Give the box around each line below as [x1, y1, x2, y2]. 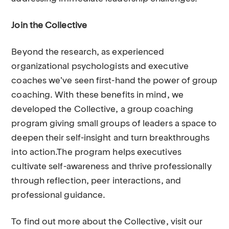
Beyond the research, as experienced [11, 48, 165, 57]
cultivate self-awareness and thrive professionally [11, 163, 212, 171]
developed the [11, 105, 72, 114]
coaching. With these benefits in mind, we [11, 91, 184, 100]
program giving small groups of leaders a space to [11, 120, 217, 128]
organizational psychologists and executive [11, 62, 189, 71]
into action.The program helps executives [11, 148, 181, 157]
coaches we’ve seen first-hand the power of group [11, 77, 218, 85]
